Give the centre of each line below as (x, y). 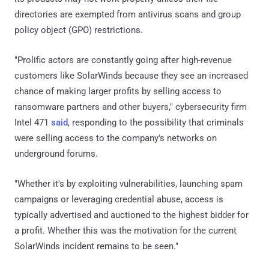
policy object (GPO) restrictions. (79, 30)
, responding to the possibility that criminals (156, 123)
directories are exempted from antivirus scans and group (128, 15)
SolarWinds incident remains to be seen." (96, 246)
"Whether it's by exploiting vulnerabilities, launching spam (128, 184)
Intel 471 (33, 123)
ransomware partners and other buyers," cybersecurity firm (131, 107)
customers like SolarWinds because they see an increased (131, 76)
